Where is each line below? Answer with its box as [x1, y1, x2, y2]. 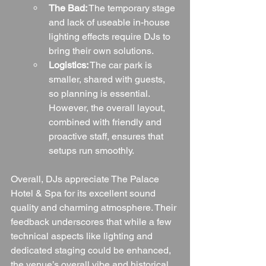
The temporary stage [87, 2, 178, 14]
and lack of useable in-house [49, 16, 172, 28]
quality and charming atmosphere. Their [11, 201, 179, 213]
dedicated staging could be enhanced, [11, 244, 173, 256]
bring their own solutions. [49, 45, 154, 56]
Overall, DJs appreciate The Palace [11, 173, 161, 185]
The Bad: [49, 2, 87, 14]
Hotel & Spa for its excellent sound [11, 187, 158, 199]
